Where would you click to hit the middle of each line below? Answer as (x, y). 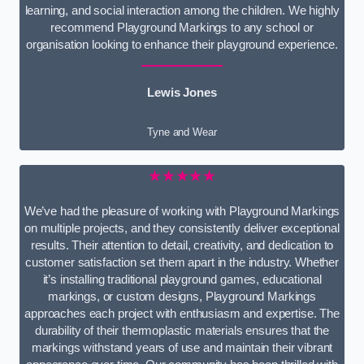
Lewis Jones (182, 93)
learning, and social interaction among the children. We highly (182, 10)
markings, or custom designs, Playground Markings (182, 296)
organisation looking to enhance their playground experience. (182, 44)
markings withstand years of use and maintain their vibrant (182, 347)
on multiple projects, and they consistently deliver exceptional (182, 228)
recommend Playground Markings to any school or (182, 27)
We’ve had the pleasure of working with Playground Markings (182, 211)
